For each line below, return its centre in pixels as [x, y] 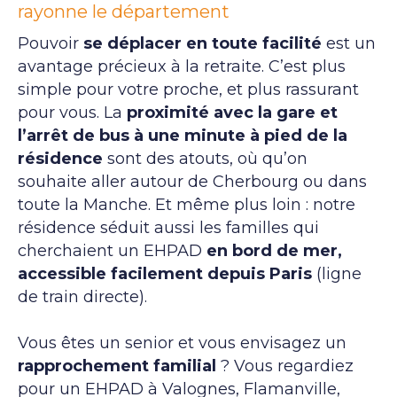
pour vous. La [72, 112]
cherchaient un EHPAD [112, 250]
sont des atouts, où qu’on [205, 158]
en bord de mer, [274, 250]
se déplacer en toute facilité [202, 43]
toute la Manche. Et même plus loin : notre [187, 204]
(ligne [337, 273]
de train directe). [85, 296]
